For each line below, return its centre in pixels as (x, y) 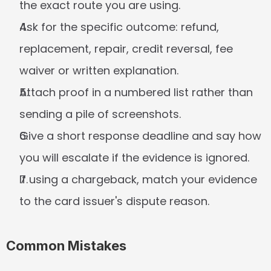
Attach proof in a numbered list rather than (136, 92)
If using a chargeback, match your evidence (138, 179)
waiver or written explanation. (99, 70)
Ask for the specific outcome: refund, (119, 27)
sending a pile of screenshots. (100, 114)
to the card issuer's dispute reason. (114, 201)
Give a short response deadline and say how (140, 136)
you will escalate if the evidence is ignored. (134, 158)
